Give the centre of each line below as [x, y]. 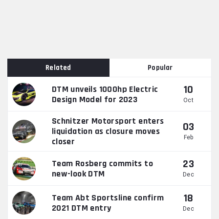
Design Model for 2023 [95, 99]
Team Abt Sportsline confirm [108, 197]
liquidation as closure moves [106, 131]
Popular [160, 68]
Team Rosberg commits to [102, 163]
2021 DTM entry [81, 208]
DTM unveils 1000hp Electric [105, 89]
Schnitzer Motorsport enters [108, 121]
